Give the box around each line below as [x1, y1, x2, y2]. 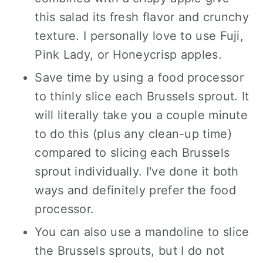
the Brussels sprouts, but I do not [35, 243, 225, 258]
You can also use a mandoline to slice [35, 224, 249, 239]
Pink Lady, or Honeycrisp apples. [35, 47, 222, 62]
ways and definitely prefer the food [35, 183, 236, 197]
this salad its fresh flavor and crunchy [35, 9, 249, 24]
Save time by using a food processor [35, 70, 244, 85]
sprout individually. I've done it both [35, 164, 239, 178]
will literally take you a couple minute [35, 107, 248, 122]
